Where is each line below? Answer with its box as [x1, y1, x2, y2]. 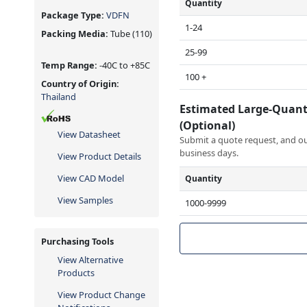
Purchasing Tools [41, 234, 114, 247]
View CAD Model [58, 171, 124, 184]
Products [58, 266, 95, 279]
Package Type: [41, 8, 106, 21]
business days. [180, 146, 239, 159]
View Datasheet [58, 127, 121, 140]
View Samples [58, 193, 113, 206]
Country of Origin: [41, 77, 119, 90]
